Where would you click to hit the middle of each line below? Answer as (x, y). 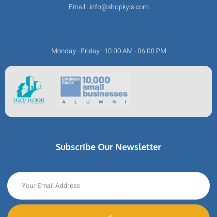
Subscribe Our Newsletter (108, 147)
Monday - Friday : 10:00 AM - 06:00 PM (108, 51)
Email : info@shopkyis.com (108, 7)
